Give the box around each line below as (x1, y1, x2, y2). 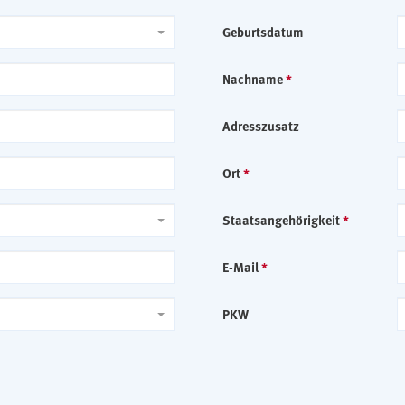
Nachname (222, 70, 286, 88)
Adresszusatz (222, 117, 299, 135)
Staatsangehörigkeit (222, 211, 343, 229)
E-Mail (222, 258, 261, 276)
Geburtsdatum (222, 23, 304, 41)
